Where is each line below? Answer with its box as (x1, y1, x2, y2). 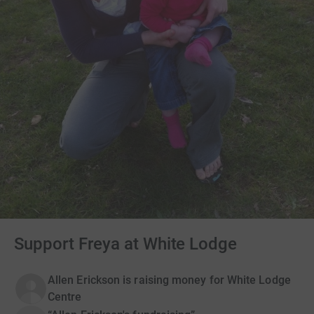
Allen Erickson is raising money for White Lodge (48, 273, 291, 287)
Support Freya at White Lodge (14, 233, 238, 254)
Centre (48, 289, 82, 303)
